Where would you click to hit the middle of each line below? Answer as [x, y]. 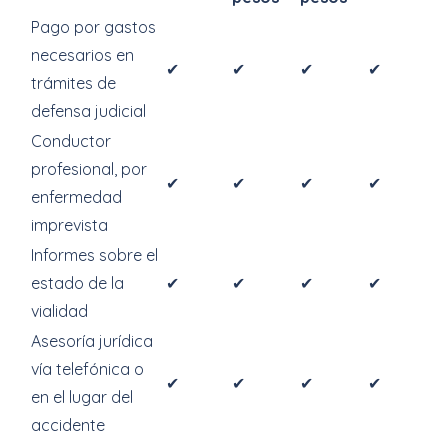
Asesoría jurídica [92, 341]
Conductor [71, 141]
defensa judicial [88, 111]
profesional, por [89, 169]
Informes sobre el [94, 255]
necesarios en [82, 55]
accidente [68, 425]
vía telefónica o [87, 369]
